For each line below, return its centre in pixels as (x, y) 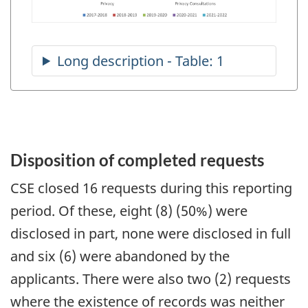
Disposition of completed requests (137, 159)
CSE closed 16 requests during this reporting (151, 188)
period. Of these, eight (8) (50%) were (129, 211)
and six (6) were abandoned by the (120, 256)
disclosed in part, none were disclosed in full (151, 234)
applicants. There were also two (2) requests (151, 279)
